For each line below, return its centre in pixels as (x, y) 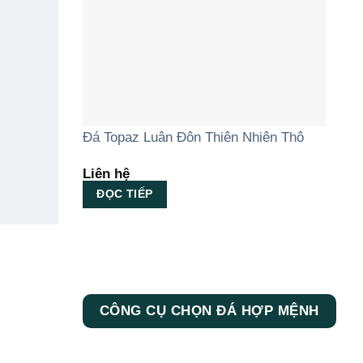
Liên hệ (106, 173)
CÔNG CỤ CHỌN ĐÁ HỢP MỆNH (209, 311)
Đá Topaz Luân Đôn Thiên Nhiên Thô (193, 138)
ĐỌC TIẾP (125, 194)
